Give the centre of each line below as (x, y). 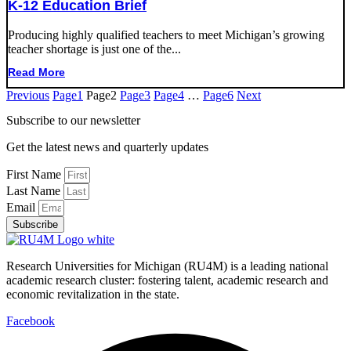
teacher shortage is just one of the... (94, 49)
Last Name (35, 190)
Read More (36, 72)
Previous (28, 96)
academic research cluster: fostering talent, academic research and (167, 280)
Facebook (31, 320)
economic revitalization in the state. (93, 294)
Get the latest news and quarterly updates (107, 147)
